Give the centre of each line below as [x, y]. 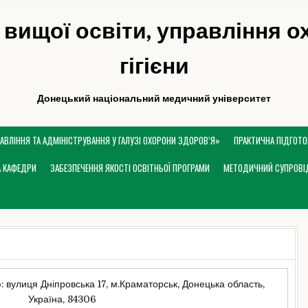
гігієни [154, 66]
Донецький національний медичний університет [154, 98]
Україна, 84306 [62, 299]
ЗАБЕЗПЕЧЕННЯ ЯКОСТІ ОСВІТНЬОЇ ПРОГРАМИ [130, 168]
